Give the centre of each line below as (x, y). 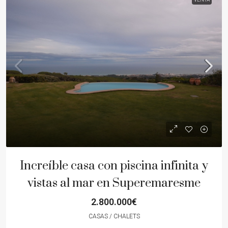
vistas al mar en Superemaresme (114, 183)
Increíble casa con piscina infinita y (114, 166)
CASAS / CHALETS (114, 216)
